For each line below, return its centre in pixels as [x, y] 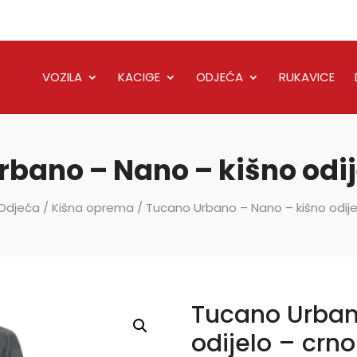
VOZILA [62, 76]
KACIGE [139, 76]
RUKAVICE [306, 76]
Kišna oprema [92, 207]
